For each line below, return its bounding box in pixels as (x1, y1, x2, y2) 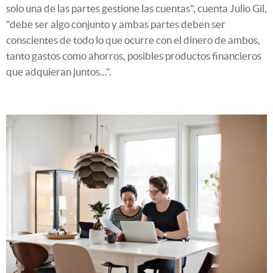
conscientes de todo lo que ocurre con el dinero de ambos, (6, 34, 260, 46)
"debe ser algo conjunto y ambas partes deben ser (6, 18, 225, 30)
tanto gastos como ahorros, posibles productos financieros (6, 49, 261, 62)
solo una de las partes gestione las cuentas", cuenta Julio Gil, (6, 2, 267, 14)
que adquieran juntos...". (6, 65, 112, 77)
